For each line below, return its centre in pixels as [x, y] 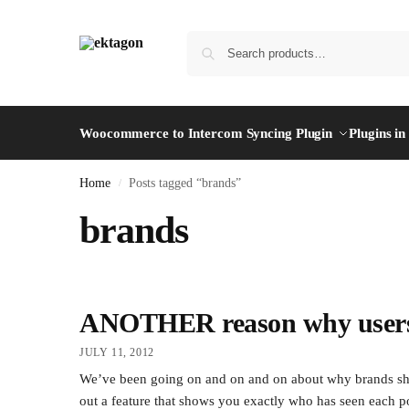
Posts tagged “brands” [185, 183]
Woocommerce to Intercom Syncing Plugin [206, 133]
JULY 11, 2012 [117, 353]
